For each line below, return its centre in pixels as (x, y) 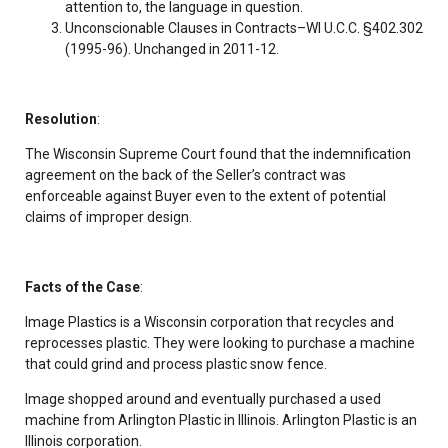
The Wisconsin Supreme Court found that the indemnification (218, 153)
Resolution (61, 118)
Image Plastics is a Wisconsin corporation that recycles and (209, 321)
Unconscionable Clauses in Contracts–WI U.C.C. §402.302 (244, 27)
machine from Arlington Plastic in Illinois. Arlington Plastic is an (221, 419)
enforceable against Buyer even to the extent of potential (205, 195)
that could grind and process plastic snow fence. (176, 363)
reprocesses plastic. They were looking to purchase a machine (220, 342)
